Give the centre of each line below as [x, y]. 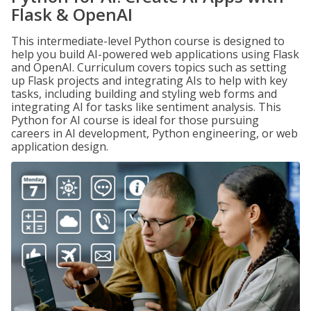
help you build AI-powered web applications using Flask [155, 54]
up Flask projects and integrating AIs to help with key [149, 81]
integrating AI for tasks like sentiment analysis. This [146, 107]
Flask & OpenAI [72, 14]
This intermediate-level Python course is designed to [148, 41]
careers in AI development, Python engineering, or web [154, 133]
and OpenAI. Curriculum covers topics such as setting [149, 67]
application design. [60, 146]
